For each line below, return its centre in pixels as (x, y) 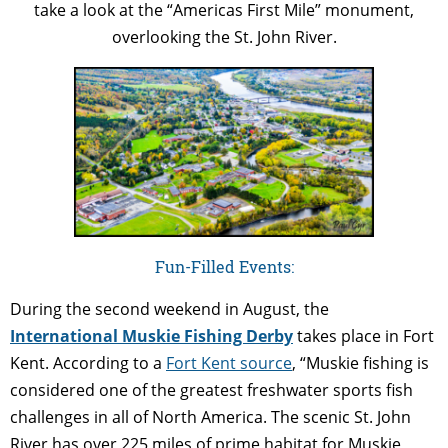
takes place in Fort (363, 335)
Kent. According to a (88, 362)
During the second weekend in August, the (169, 308)
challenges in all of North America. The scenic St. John (210, 416)
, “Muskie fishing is (360, 362)
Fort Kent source (229, 362)
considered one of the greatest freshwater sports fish (211, 389)
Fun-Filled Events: (224, 266)
